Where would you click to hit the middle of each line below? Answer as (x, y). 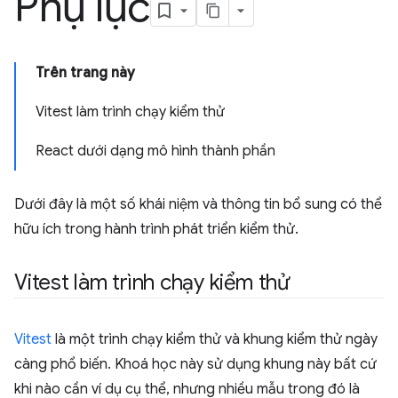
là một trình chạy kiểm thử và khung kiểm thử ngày (215, 339)
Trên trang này (85, 73)
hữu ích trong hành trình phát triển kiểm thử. (156, 229)
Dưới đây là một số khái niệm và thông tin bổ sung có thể (198, 204)
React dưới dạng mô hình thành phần (155, 151)
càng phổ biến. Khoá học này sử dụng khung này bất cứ (195, 364)
